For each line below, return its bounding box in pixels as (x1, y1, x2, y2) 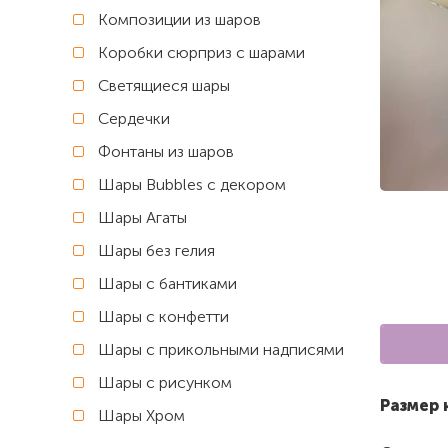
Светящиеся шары (98, 76, 230, 95)
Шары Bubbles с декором (98, 175, 286, 194)
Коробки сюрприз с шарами (98, 43, 305, 62)
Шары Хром (98, 406, 185, 425)
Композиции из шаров (98, 10, 261, 29)
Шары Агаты (98, 208, 187, 227)
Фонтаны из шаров (98, 142, 234, 161)
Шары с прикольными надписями (98, 340, 344, 359)
